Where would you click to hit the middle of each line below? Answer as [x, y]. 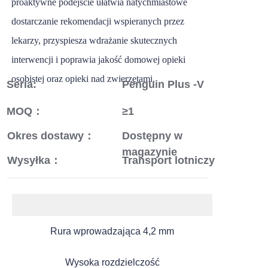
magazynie [149, 152]
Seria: [22, 84]
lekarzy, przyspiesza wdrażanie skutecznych [94, 40]
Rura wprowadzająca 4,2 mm [112, 231]
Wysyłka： [34, 161]
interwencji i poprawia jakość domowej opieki [98, 59]
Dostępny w [152, 136]
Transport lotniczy [168, 161]
